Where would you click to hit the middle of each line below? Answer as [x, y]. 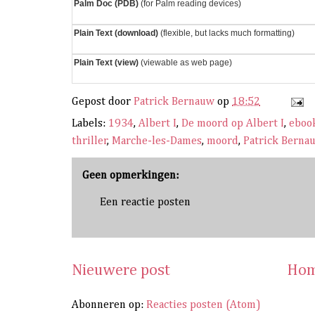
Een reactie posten [145, 202]
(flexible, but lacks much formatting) [226, 33]
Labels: [90, 123]
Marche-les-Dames [157, 141]
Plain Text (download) [116, 33]
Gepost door [103, 102]
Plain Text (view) [106, 62]
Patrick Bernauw [174, 102]
